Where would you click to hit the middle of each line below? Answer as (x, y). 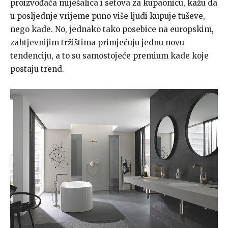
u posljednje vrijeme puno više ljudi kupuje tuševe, (108, 16)
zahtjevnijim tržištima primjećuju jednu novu (97, 42)
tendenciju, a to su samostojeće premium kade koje (109, 55)
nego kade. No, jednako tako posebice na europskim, (112, 29)
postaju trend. (37, 69)
